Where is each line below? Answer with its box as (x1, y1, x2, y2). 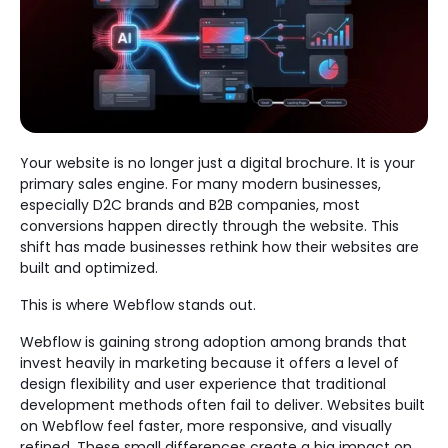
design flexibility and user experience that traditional (20, 373, 386, 394)
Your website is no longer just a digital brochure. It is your (20, 152, 415, 173)
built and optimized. (20, 257, 158, 278)
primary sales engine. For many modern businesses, (20, 173, 381, 194)
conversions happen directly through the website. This (20, 215, 399, 236)
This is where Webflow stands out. (20, 294, 256, 315)
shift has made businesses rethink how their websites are (20, 236, 419, 257)
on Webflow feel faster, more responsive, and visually (20, 415, 392, 436)
